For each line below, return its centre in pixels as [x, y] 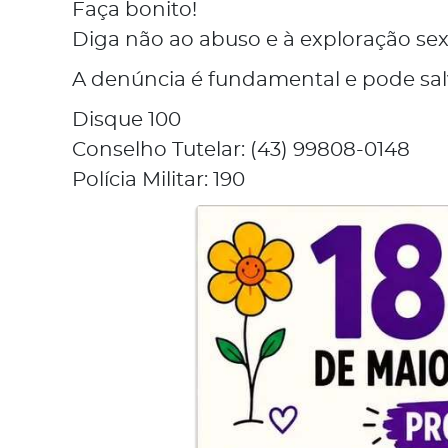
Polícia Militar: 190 [158, 180]
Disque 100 [126, 120]
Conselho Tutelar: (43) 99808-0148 [241, 150]
